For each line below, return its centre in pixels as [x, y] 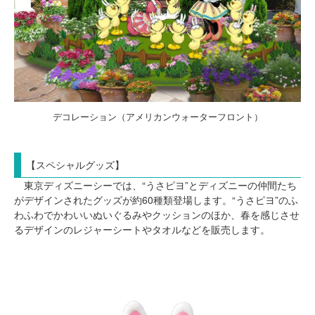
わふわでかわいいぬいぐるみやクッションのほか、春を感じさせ [157, 214]
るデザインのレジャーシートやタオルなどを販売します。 [142, 229]
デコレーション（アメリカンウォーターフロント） [157, 116]
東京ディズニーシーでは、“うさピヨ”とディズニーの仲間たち [155, 185]
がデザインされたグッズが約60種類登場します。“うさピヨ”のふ [156, 199]
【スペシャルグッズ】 [75, 164]
